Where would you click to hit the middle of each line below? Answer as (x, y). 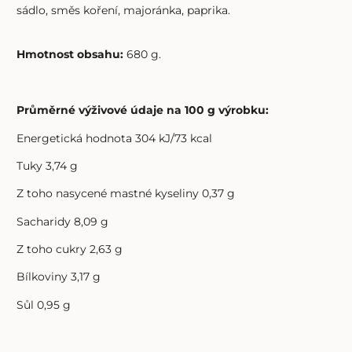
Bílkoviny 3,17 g (59, 277)
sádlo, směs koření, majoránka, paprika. (124, 10)
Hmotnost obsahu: (70, 55)
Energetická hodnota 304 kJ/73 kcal (115, 138)
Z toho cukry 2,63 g (70, 249)
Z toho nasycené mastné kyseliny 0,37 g (126, 194)
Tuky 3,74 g (48, 165)
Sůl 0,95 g (44, 304)
